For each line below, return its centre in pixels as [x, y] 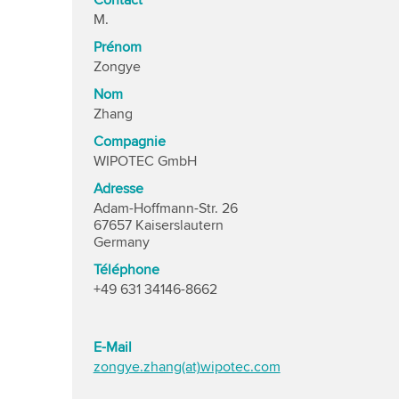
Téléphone [126, 270]
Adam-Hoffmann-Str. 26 [165, 208]
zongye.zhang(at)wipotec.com [187, 367]
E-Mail [112, 347]
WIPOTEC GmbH [145, 161]
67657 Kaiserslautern [158, 225]
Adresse [118, 189]
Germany [121, 242]
